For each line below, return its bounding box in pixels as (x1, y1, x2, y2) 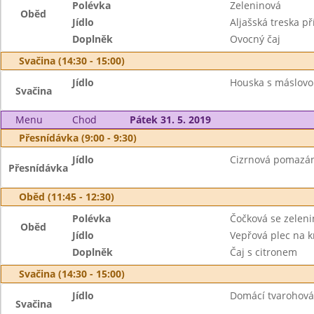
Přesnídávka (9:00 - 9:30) (19, 131, 137, 144)
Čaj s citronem (229, 245, 297, 259)
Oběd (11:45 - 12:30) (19, 190, 114, 203)
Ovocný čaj (229, 32, 280, 46)
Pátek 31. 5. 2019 (129, 113, 211, 126)
